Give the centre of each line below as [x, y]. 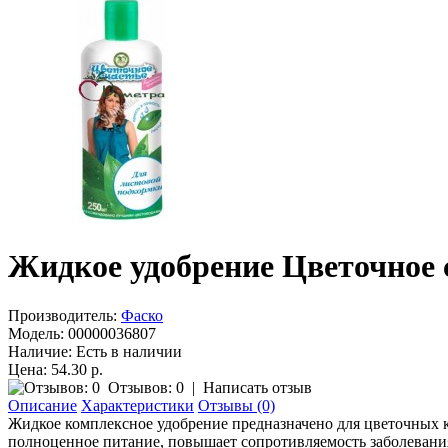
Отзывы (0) [236, 405]
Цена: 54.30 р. [55, 369]
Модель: [36, 333]
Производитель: [62, 315]
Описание [42, 405]
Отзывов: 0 [146, 387]
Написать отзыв [257, 387]
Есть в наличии [127, 351]
